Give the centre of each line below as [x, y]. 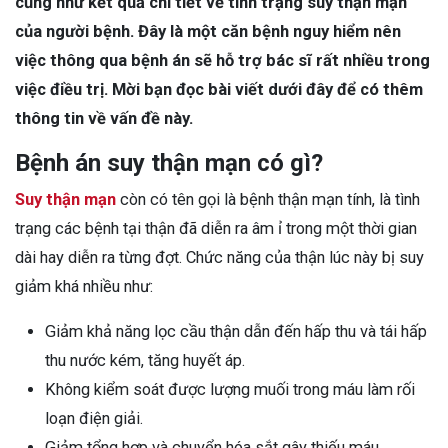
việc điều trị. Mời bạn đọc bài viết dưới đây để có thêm [219, 89]
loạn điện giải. [94, 418]
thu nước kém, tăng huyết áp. [145, 360]
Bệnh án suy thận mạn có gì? [169, 162]
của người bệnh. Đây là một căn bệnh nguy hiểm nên [208, 31]
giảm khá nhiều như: [84, 286]
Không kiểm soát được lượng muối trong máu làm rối [230, 389]
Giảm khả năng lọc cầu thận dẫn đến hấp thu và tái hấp [236, 331]
